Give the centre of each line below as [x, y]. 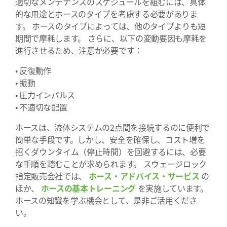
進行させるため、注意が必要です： [79, 50]
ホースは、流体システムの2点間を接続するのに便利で [112, 127]
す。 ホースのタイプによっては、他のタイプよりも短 [110, 26]
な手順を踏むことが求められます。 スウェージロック [111, 164]
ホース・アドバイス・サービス [144, 176]
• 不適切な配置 [41, 107]
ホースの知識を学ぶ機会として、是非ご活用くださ [106, 200]
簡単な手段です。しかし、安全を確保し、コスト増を [110, 139]
